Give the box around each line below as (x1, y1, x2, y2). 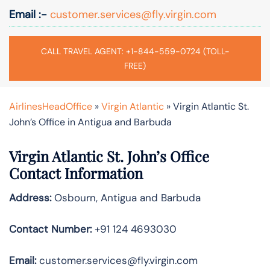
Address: (9, 190, 51, 204)
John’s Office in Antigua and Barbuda (9, 115, 172, 128)
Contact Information (9, 163, 143, 183)
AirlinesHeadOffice (9, 99, 92, 113)
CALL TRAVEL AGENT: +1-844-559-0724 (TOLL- (40, 45, 230, 57)
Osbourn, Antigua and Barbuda (51, 190, 201, 204)
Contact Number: (9, 222, 92, 236)
